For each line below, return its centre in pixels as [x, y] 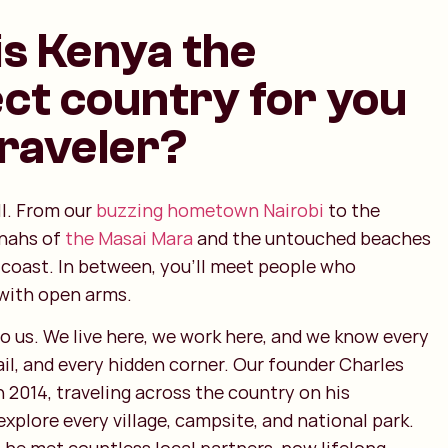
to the [351, 210]
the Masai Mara [128, 238]
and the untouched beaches [311, 238]
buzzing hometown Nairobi [209, 210]
